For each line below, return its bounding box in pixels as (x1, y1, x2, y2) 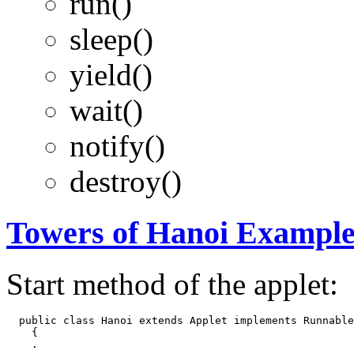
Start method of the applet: (6, 266, 338, 301)
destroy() (70, 164, 182, 199)
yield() (70, 58, 153, 92)
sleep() (70, 22, 153, 57)
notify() (70, 129, 165, 164)
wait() (70, 93, 143, 128)
